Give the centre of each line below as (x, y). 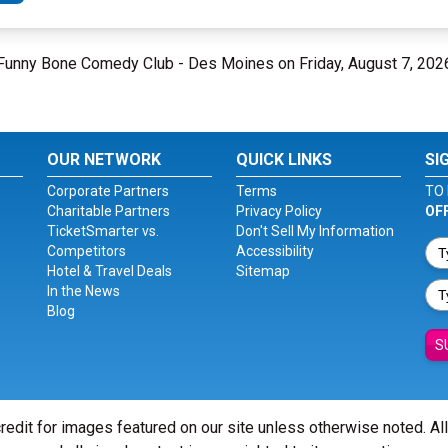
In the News (84, 291)
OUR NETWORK (104, 159)
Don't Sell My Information (314, 231)
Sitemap (262, 271)
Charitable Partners (109, 211)
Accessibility (274, 251)
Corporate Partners (108, 191)
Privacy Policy (278, 211)
